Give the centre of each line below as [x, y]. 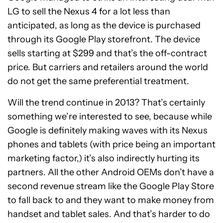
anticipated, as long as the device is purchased [104, 25]
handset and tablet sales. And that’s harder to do [109, 214]
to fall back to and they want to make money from [111, 200]
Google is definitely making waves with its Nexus [108, 130]
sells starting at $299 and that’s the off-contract [107, 53]
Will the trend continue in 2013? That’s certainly [106, 102]
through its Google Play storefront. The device [104, 39]
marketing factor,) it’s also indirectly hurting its [104, 158]
